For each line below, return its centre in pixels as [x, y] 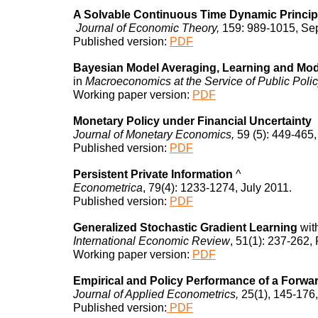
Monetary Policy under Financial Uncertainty [192, 121]
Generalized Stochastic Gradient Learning [185, 227]
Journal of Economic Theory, [149, 28]
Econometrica [108, 187]
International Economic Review [151, 241]
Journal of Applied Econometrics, [155, 294]
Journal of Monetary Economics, [155, 134]
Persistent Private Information [154, 174]
